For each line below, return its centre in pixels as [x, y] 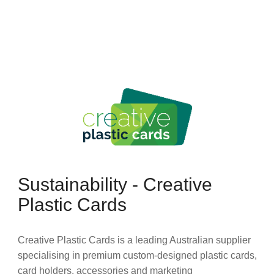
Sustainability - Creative [115, 184]
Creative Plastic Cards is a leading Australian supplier [134, 240]
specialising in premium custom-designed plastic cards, [137, 255]
